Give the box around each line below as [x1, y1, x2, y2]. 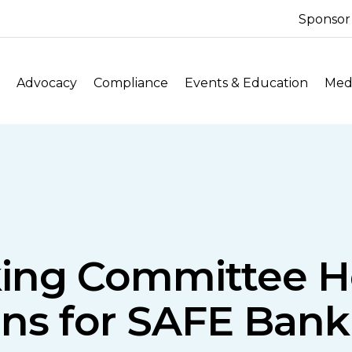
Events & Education [185, 75, 309, 90]
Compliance [93, 75, 169, 90]
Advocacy [16, 75, 78, 90]
